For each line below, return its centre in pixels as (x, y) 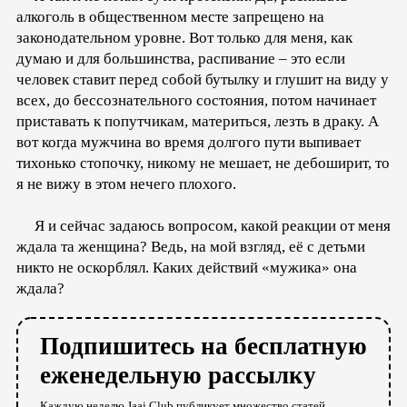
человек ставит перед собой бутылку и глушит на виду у (203, 80)
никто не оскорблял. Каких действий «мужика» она (187, 268)
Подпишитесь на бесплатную (203, 347)
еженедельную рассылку (178, 376)
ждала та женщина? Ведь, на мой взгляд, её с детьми (191, 247)
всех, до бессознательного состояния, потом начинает (196, 101)
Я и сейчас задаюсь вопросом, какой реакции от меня (203, 226)
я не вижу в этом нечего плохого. (126, 184)
